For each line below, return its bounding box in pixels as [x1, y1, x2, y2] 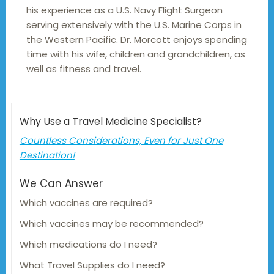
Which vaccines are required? [19, 196, 153, 210]
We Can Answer [19, 176, 103, 191]
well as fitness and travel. [26, 62, 141, 76]
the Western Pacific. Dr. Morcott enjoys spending [26, 33, 247, 46]
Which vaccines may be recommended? [19, 217, 204, 231]
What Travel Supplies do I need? [19, 259, 165, 272]
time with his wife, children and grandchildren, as [26, 48, 245, 61]
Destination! [19, 149, 75, 162]
